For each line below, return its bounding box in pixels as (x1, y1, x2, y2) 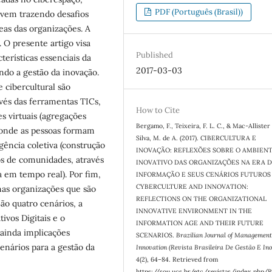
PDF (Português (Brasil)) (153, 7, 243, 18)
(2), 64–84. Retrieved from (140, 255, 219, 264)
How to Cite (136, 105, 180, 116)
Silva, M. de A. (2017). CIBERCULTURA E (136, 134, 257, 143)
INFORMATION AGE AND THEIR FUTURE (136, 219, 264, 228)
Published (136, 50, 174, 61)
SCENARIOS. (136, 231, 177, 240)
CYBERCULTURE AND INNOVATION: (136, 182, 249, 191)
